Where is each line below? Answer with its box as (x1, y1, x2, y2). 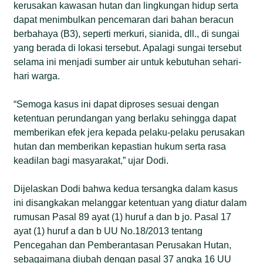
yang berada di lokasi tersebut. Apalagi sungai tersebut (14, 42, 242, 53)
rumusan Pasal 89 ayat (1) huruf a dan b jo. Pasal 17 (14, 211, 232, 222)
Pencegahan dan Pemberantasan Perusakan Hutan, (14, 240, 232, 250)
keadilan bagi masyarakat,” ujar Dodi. (14, 155, 169, 166)
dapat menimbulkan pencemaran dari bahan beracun (14, 14, 234, 25)
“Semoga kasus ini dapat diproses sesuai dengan (14, 99, 220, 109)
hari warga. (14, 70, 60, 81)
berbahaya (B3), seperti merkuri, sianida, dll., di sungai (14, 28, 240, 39)
